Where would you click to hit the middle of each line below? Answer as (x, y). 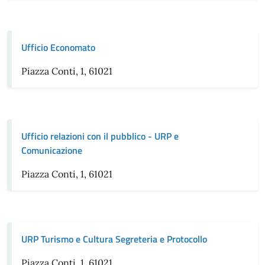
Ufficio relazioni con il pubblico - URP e (100, 136)
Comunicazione (52, 150)
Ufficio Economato (58, 47)
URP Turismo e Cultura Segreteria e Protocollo (114, 239)
